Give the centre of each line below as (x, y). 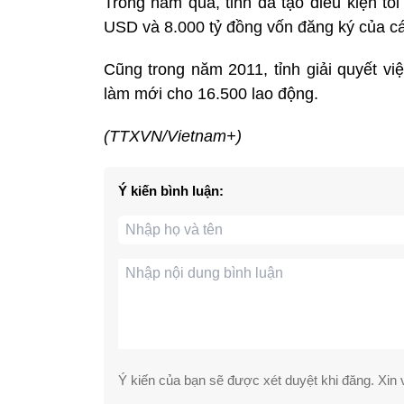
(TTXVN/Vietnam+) (172, 136)
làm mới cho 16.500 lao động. (211, 93)
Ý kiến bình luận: (170, 190)
